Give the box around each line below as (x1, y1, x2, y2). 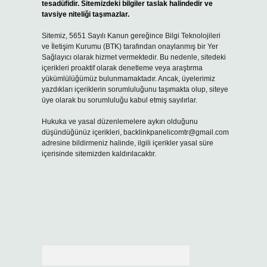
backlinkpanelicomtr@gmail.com (123, 128, 229, 136)
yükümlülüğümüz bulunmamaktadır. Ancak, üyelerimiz (41, 74, 215, 83)
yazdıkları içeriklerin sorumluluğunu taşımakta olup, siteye (41, 85, 228, 94)
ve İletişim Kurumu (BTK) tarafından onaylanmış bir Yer (41, 42, 218, 51)
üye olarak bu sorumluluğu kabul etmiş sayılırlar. (41, 96, 197, 104)
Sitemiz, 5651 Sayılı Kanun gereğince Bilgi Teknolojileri (41, 32, 221, 40)
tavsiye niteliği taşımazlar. (41, 10, 129, 18)
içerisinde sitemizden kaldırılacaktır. (41, 150, 156, 158)
